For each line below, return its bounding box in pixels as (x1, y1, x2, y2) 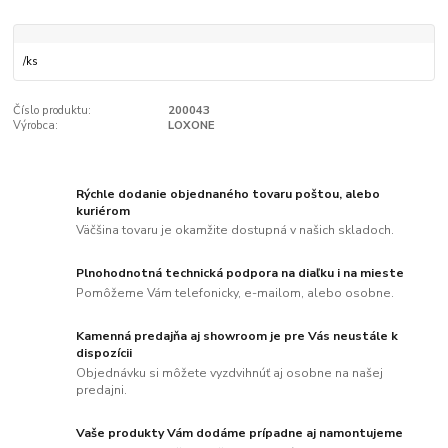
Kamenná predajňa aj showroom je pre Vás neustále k (76, 328, 399, 345)
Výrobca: (13, 118, 59, 134)
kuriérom (76, 202, 131, 219)
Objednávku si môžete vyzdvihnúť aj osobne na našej (76, 364, 384, 381)
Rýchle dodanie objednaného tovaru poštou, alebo (76, 185, 381, 202)
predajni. (76, 381, 128, 398)
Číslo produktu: (13, 103, 92, 119)
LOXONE (167, 118, 215, 134)
